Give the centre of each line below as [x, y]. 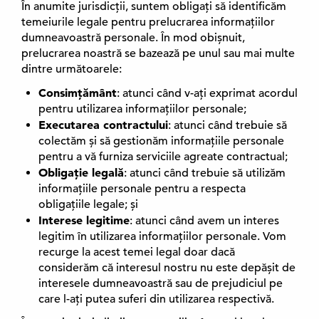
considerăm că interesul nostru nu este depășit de [167, 268]
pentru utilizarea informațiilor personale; [142, 109]
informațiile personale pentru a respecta [142, 189]
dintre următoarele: [72, 69]
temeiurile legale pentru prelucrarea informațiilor [148, 22]
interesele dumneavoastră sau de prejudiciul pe [161, 283]
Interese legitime [84, 220]
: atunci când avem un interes [204, 221]
